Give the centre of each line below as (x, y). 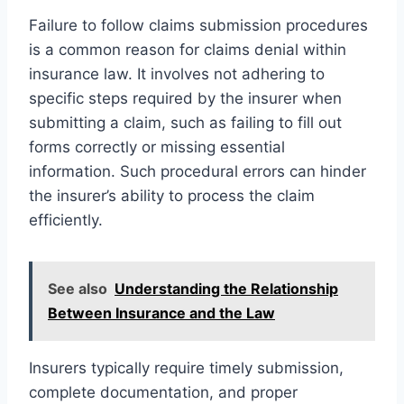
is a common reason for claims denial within (188, 49)
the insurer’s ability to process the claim (172, 195)
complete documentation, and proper (163, 392)
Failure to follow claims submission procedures (198, 25)
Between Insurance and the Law (161, 312)
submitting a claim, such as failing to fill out (185, 122)
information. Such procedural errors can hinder (197, 171)
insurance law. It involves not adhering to (177, 73)
